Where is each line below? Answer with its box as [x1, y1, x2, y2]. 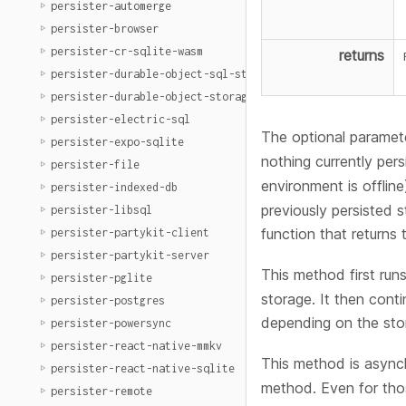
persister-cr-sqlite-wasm [51, 44, 203, 58]
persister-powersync [51, 316, 171, 330]
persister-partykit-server [51, 248, 209, 262]
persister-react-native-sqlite [51, 362, 235, 375]
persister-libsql [51, 203, 152, 217]
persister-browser [51, 22, 159, 35]
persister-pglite [51, 271, 152, 285]
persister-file [51, 158, 140, 171]
